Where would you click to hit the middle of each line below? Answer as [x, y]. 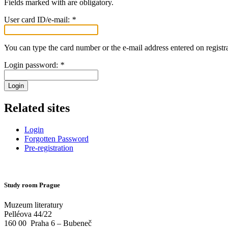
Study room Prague [32, 185]
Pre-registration [49, 148]
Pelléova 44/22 [28, 214]
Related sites [37, 108]
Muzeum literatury [34, 205]
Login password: [32, 65]
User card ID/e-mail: [38, 19]
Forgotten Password [56, 138]
